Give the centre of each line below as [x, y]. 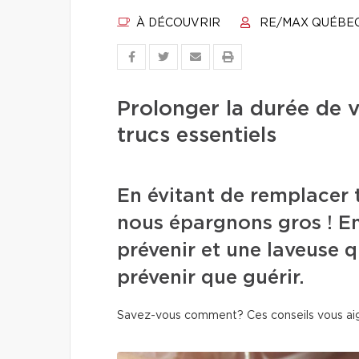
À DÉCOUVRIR [177, 23]
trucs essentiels [197, 135]
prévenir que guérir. [211, 278]
